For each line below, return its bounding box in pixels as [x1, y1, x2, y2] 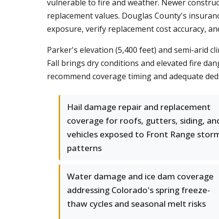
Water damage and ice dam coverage [67, 171, 214, 182]
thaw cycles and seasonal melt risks [67, 198, 206, 209]
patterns [67, 142, 102, 153]
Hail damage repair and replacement [67, 101, 211, 112]
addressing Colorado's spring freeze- [67, 184, 210, 196]
